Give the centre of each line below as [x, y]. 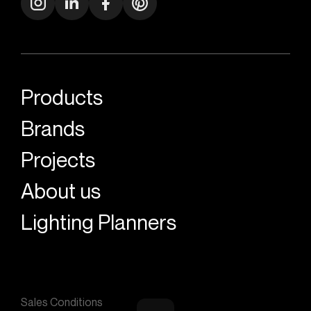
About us [61, 191]
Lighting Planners [99, 222]
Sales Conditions [62, 302]
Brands [53, 129]
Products [62, 98]
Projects [58, 160]
